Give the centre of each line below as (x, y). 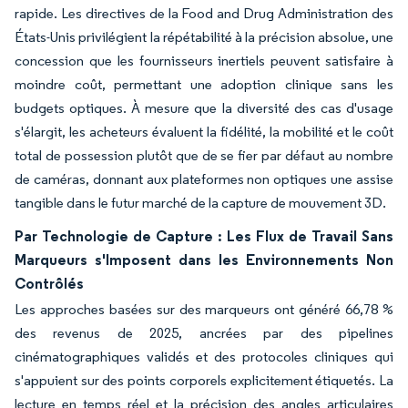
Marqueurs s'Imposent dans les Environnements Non (204, 259)
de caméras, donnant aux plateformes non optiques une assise (204, 178)
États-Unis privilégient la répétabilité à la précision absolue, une (204, 36)
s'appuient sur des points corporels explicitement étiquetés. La (204, 380)
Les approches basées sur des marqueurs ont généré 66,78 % (204, 309)
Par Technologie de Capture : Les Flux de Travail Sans (204, 235)
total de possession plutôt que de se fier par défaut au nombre (204, 155)
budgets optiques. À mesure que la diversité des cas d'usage (204, 107)
